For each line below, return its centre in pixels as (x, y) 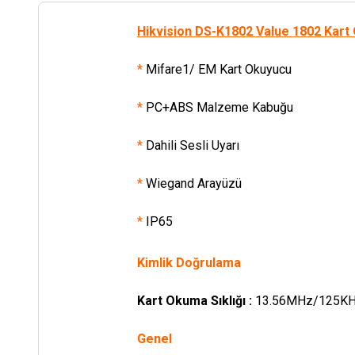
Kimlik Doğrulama (189, 262)
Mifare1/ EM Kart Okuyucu (218, 69)
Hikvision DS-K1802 (196, 31)
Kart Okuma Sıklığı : (196, 300)
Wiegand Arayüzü (193, 183)
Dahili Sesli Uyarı (192, 145)
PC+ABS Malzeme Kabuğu (219, 107)
